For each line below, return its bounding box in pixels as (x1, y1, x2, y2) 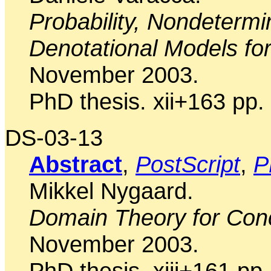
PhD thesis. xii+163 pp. (29, 88, 264, 114)
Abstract (29, 151, 122, 177)
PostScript (135, 151, 240, 177)
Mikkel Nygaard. (29, 177, 194, 204)
